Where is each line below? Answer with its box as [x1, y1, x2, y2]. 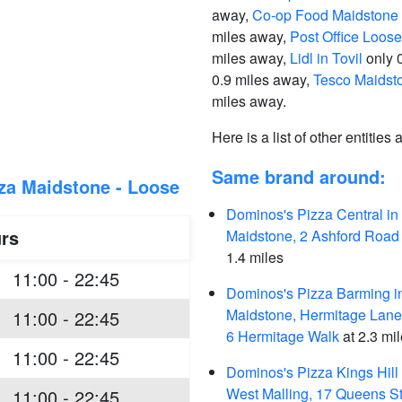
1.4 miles [226, 247, 284, 267]
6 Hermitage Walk [226, 326, 339, 346]
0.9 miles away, [212, 69, 313, 90]
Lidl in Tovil [290, 48, 363, 68]
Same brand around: [212, 163, 386, 189]
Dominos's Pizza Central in [226, 204, 398, 224]
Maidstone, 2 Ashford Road [226, 225, 399, 246]
